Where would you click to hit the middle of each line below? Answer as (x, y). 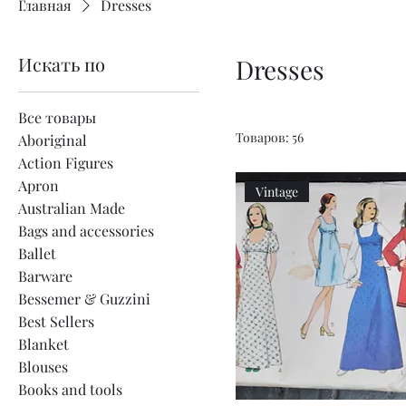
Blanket (43, 343)
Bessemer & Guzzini (84, 298)
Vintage (277, 191)
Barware (45, 275)
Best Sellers (56, 321)
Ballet (37, 253)
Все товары (57, 117)
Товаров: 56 (270, 137)
